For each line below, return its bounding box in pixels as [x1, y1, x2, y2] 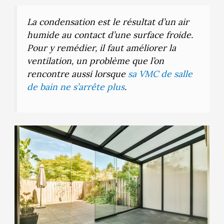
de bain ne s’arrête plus [26, 81, 124, 93]
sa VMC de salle [127, 68, 192, 80]
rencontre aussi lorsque [26, 68, 128, 80]
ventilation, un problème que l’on [26, 55, 164, 67]
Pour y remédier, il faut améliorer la [26, 42, 176, 54]
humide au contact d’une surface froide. [26, 29, 193, 41]
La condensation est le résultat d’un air [26, 16, 189, 28]
